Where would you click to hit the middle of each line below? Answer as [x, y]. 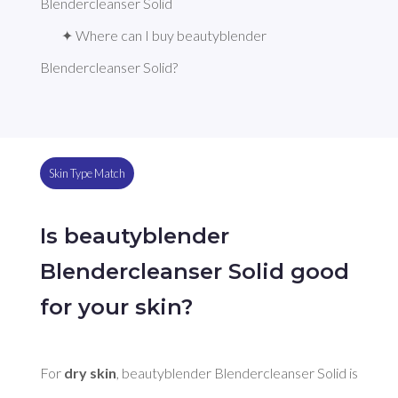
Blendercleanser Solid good [194, 271]
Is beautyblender [134, 235]
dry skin [90, 372]
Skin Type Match [87, 174]
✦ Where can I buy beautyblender [163, 36]
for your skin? [116, 306]
